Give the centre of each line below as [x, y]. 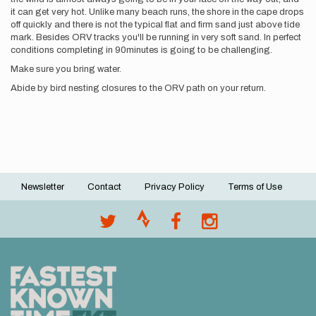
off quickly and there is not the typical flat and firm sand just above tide [155, 25]
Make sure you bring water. [67, 69]
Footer [41, 195]
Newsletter [43, 187]
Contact [104, 187]
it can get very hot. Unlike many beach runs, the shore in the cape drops [157, 12]
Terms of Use [255, 187]
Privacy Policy [175, 187]
